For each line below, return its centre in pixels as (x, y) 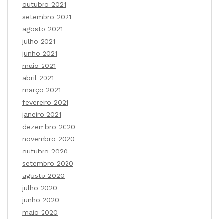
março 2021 (42, 90)
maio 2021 (39, 66)
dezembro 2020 (49, 127)
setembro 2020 (48, 164)
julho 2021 (39, 41)
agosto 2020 (44, 176)
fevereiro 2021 (45, 102)
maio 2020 (40, 212)
